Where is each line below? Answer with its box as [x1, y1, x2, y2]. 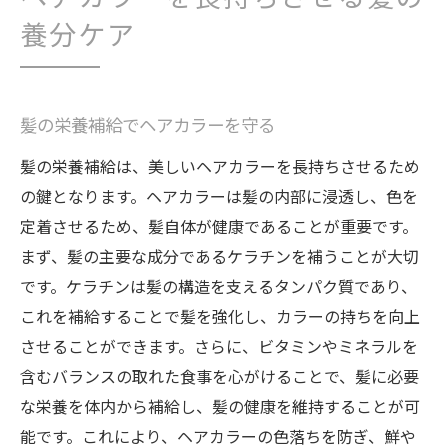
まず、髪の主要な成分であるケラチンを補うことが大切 [20, 244, 419, 268]
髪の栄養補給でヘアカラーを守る [20, 119, 275, 136]
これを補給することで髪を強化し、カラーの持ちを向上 [20, 304, 420, 328]
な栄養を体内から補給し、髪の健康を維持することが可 [20, 394, 420, 418]
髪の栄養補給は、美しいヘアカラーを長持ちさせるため [20, 154, 420, 178]
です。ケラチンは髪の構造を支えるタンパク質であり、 [20, 274, 417, 298]
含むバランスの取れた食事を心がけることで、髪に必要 [20, 364, 419, 388]
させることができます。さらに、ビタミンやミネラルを [20, 334, 418, 358]
